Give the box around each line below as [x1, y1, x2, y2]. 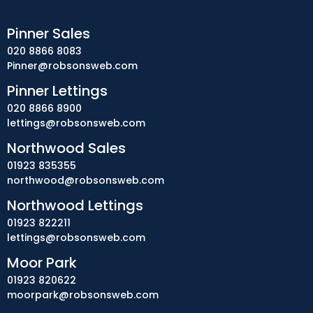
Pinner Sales [7, 24, 90, 43]
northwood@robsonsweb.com [7, 173, 164, 187]
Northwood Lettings [7, 196, 143, 215]
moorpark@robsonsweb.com [7, 288, 159, 302]
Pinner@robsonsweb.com [7, 59, 138, 73]
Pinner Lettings [7, 81, 108, 101]
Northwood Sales [7, 138, 126, 158]
